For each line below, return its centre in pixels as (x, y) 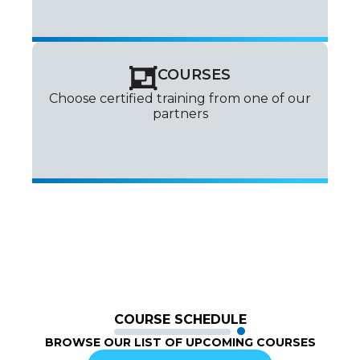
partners (180, 113)
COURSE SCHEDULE (180, 319)
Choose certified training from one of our (180, 98)
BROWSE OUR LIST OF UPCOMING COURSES (180, 342)
